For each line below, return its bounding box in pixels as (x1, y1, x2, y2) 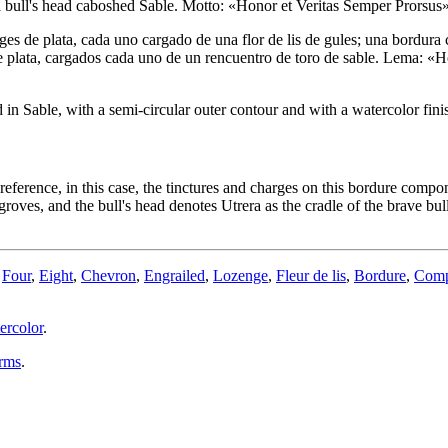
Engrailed (144, 267, 205, 285)
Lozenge (213, 267, 268, 285)
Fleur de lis (276, 267, 346, 285)
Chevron (81, 267, 136, 285)
